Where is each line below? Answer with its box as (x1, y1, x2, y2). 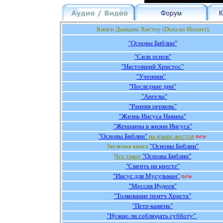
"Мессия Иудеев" (128, 182, 177, 190)
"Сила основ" (134, 53, 171, 60)
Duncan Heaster (164, 25, 207, 33)
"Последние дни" (129, 83, 176, 90)
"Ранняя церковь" (128, 103, 177, 110)
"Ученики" (136, 73, 166, 80)
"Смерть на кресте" (125, 162, 180, 170)
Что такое (114, 152, 142, 160)
